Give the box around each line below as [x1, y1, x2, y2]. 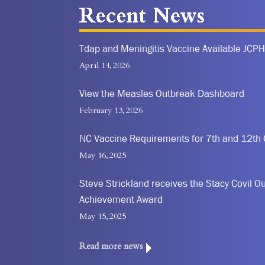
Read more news [79, 242, 146, 252]
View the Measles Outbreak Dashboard [79, 87, 245, 100]
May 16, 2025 [79, 151, 127, 161]
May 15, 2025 [79, 212, 127, 222]
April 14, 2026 [79, 62, 130, 71]
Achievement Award [79, 193, 163, 206]
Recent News [79, 6, 159, 21]
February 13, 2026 [79, 106, 143, 116]
